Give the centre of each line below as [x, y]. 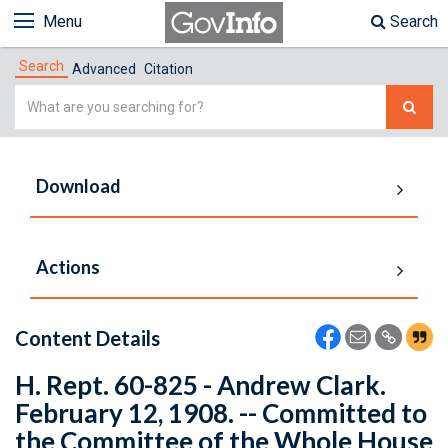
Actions [68, 267]
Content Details [87, 338]
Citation [168, 69]
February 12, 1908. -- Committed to [221, 413]
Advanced [104, 69]
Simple [39, 96]
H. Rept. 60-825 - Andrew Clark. [200, 385]
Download [78, 186]
